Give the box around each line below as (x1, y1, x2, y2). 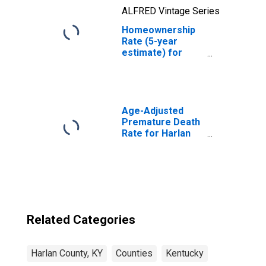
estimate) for (122, 47, 182, 58)
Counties (116, 248, 153, 259)
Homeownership (122, 24, 195, 36)
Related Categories (27, 213, 135, 227)
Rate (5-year (122, 36, 178, 47)
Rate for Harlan (122, 128, 191, 139)
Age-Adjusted (122, 105, 183, 116)
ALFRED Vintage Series (122, 5, 220, 17)
